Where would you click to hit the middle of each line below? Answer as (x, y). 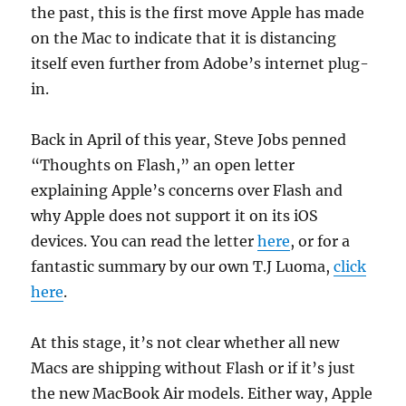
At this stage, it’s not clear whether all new (185, 343)
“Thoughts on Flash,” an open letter (163, 165)
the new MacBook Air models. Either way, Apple (202, 393)
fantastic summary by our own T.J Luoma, (183, 266)
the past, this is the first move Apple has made (198, 13)
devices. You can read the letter (145, 241)
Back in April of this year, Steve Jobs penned (189, 140)
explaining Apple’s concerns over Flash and (187, 190)
